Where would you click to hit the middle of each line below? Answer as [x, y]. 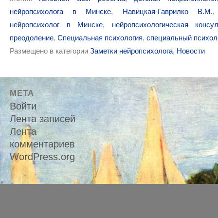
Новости [191, 51]
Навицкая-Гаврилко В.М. [167, 12]
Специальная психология [100, 38]
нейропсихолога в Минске [61, 12]
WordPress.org [42, 157]
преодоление [32, 38]
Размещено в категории [50, 51]
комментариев [42, 144]
